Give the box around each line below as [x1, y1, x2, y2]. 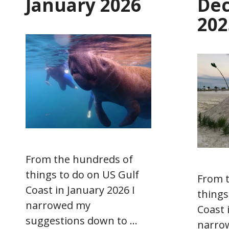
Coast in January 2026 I [26, 183, 135, 197]
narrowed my [26, 198, 90, 213]
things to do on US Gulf [26, 168, 139, 182]
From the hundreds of [26, 152, 133, 167]
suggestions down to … [26, 214, 138, 228]
